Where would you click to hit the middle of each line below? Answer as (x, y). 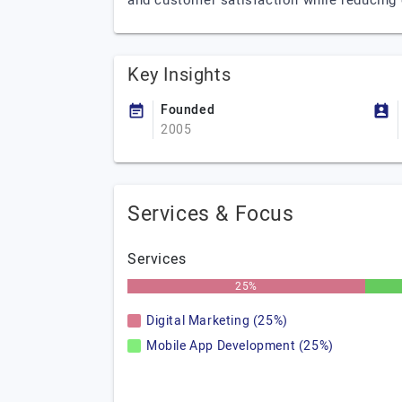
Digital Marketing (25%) (217, 321)
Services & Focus (211, 214)
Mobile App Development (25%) (240, 346)
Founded (188, 110)
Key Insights (179, 75)
